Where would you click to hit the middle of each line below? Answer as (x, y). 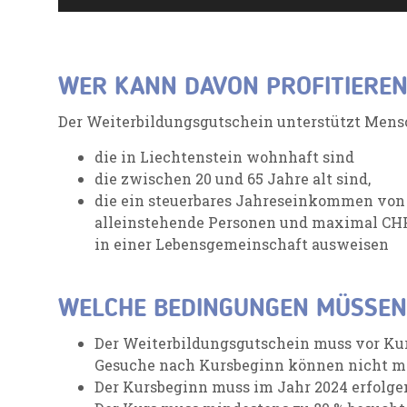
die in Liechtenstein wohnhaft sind (224, 156)
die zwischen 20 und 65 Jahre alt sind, (233, 178)
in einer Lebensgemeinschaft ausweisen (242, 243)
